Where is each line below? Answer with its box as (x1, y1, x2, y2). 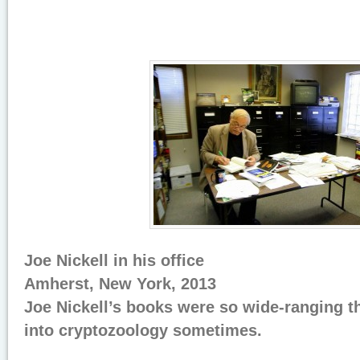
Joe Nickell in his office (24, 252, 204, 269)
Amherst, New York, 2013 (24, 275, 216, 292)
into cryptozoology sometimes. (24, 321, 262, 339)
